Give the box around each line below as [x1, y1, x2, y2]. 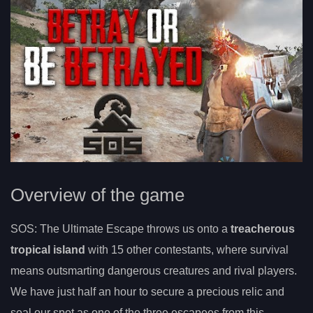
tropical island [10, 244, 85, 256]
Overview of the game [10, 185, 184, 205]
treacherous [231, 223, 295, 235]
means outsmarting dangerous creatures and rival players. [10, 265, 297, 277]
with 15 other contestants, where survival [85, 244, 289, 256]
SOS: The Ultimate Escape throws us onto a [10, 223, 231, 235]
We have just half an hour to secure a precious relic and [10, 286, 284, 298]
